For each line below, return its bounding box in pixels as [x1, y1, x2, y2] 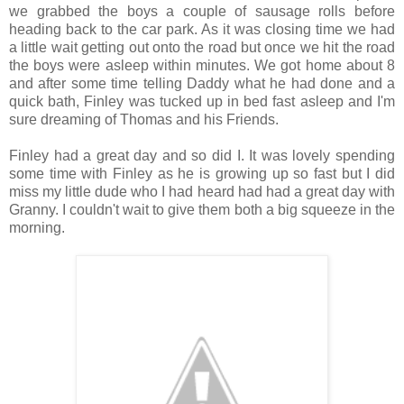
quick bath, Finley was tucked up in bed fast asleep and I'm [9, 93, 395, 109]
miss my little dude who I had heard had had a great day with [9, 183, 395, 199]
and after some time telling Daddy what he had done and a [9, 75, 395, 91]
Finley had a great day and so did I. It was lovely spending [9, 147, 395, 163]
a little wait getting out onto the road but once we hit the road [9, 39, 395, 55]
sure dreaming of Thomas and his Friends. [9, 111, 279, 127]
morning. [9, 219, 65, 235]
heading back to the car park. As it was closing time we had [9, 21, 395, 37]
